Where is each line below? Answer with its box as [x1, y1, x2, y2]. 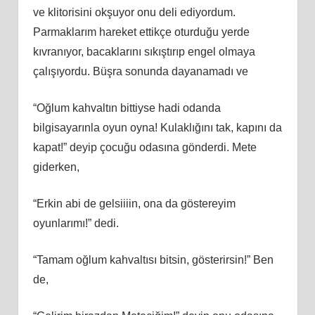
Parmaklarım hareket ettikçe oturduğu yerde [32, 25, 250, 38]
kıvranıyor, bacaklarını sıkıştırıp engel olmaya [32, 45, 255, 58]
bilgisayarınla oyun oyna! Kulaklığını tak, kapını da [32, 121, 282, 134]
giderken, [32, 160, 79, 173]
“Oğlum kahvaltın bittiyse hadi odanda [32, 101, 221, 114]
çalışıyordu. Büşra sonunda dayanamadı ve [32, 65, 248, 77]
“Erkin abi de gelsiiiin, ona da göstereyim [32, 197, 236, 210]
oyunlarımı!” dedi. [32, 217, 119, 229]
